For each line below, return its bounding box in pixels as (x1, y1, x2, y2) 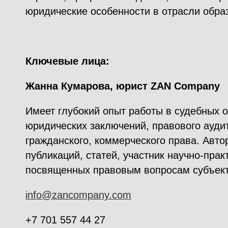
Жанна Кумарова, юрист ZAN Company (25, 80, 223, 92)
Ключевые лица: (25, 55, 109, 67)
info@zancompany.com (25, 189, 131, 201)
